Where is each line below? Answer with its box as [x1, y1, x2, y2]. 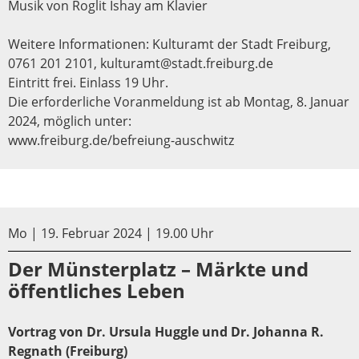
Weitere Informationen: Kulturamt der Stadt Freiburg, [8, 34, 331, 53]
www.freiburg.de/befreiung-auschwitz [8, 131, 234, 149]
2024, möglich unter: [8, 111, 131, 130]
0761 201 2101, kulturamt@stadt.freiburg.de [8, 54, 273, 72]
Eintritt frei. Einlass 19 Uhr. [8, 73, 168, 91]
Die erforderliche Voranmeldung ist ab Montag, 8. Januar [8, 92, 349, 111]
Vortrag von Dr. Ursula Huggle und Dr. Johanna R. [8, 322, 324, 341]
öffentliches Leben [8, 276, 185, 304]
